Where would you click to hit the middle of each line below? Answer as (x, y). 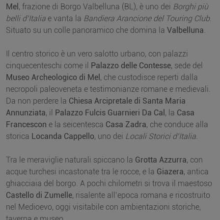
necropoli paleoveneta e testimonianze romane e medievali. (108, 89)
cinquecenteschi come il (48, 66)
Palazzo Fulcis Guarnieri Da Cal (110, 113)
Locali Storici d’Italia (161, 137)
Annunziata (26, 113)
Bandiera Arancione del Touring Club (147, 19)
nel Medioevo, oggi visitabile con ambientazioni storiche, (103, 207)
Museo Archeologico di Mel (53, 78)
